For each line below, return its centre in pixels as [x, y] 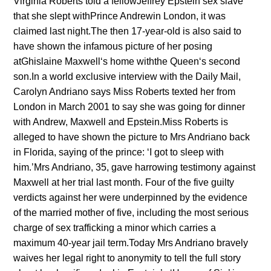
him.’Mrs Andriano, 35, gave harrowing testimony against [135, 168]
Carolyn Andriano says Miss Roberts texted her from [125, 92]
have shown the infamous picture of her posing [113, 47]
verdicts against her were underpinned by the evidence [131, 198]
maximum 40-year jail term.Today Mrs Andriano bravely [131, 243]
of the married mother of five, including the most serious [131, 213]
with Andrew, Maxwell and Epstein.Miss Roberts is [121, 122]
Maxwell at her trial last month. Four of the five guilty [124, 183]
